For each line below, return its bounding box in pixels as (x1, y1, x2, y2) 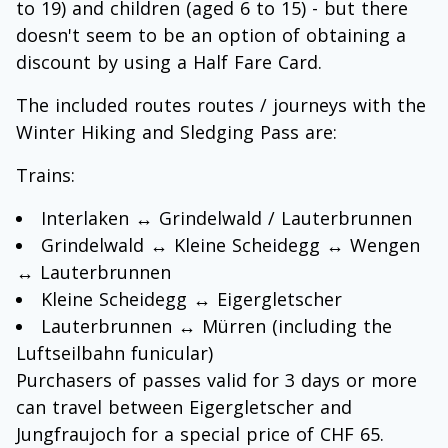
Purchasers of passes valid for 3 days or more (16, 367, 417, 392)
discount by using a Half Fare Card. (16, 49, 322, 74)
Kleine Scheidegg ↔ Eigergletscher (41, 286, 342, 311)
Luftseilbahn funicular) (16, 340, 213, 365)
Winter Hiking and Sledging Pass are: (16, 119, 337, 144)
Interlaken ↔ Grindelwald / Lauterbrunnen (41, 205, 412, 230)
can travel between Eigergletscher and (16, 394, 352, 419)
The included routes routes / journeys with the (16, 92, 426, 117)
